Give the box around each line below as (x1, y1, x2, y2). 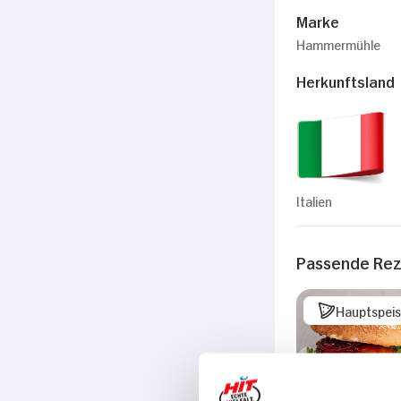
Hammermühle (296, 34, 380, 52)
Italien (296, 191, 332, 209)
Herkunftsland (296, 70, 395, 90)
